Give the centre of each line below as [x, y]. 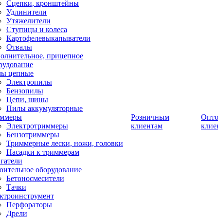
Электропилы [29, 82]
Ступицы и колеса [37, 29]
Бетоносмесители [35, 178]
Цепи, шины [27, 100]
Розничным [150, 117]
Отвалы [19, 47]
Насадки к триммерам [43, 152]
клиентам [147, 126]
